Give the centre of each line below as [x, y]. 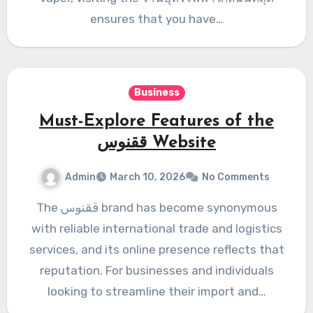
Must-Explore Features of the [156, 121]
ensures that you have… [156, 19]
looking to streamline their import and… [156, 292]
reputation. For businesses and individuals [156, 271]
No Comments [235, 177]
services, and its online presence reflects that [156, 250]
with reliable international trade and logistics [156, 229]
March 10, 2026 [147, 177]
